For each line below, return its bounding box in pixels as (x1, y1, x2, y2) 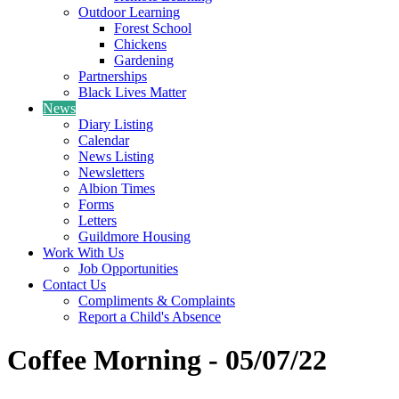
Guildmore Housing (78, 228, 191, 244)
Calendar (78, 132, 129, 148)
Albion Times (78, 180, 155, 196)
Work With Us (43, 244, 124, 260)
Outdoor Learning (78, 4, 180, 20)
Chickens (114, 36, 167, 52)
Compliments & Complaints (78, 292, 235, 308)
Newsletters (78, 164, 144, 180)
